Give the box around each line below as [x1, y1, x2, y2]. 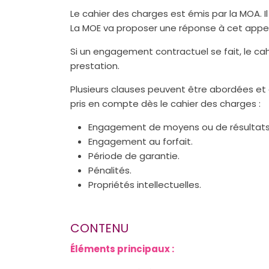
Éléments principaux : [70, 242, 174, 255]
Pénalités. [88, 164, 131, 177]
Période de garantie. [88, 150, 180, 163]
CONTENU [70, 220, 128, 237]
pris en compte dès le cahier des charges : [70, 97, 261, 110]
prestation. [70, 59, 119, 73]
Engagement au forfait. [88, 135, 193, 148]
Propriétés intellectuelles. [88, 178, 201, 192]
